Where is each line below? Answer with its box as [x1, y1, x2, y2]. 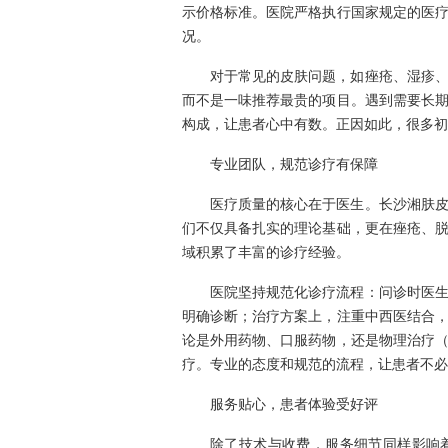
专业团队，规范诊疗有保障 [210, 155, 378, 172]
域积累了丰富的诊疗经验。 [182, 243, 350, 260]
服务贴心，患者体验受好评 [210, 395, 378, 412]
